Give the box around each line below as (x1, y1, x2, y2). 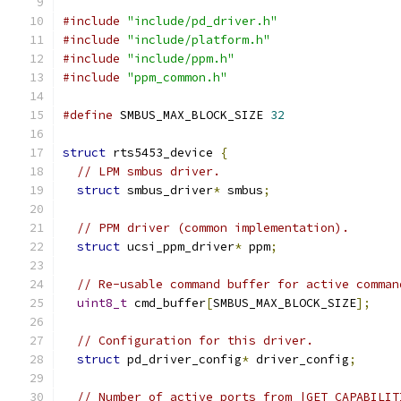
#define (63, 107, 113, 123)
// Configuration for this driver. (77, 333, 313, 348)
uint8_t (77, 295, 127, 311)
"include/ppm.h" (127, 51, 235, 66)
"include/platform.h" (127, 32, 270, 47)
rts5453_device (106, 145, 220, 160)
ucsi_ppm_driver (120, 239, 235, 254)
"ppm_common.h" (127, 70, 227, 85)
